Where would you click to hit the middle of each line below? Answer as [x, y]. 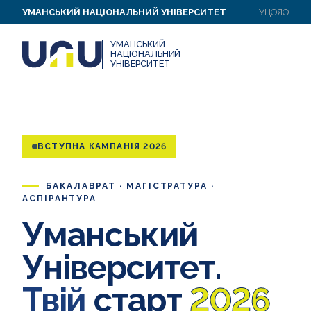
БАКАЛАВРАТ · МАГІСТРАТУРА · [130, 186]
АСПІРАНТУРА [60, 198]
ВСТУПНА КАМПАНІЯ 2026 [102, 146]
